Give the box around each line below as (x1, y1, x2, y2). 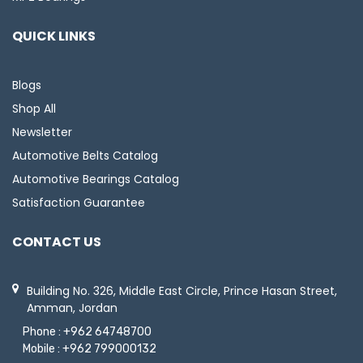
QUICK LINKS (12, 26, 96, 45)
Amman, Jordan (27, 299, 117, 316)
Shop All (12, 100, 56, 117)
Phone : (20, 324, 63, 339)
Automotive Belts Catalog (12, 147, 158, 164)
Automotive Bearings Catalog (12, 170, 179, 187)
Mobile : (20, 341, 62, 356)
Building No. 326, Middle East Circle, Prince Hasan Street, (27, 282, 337, 299)
